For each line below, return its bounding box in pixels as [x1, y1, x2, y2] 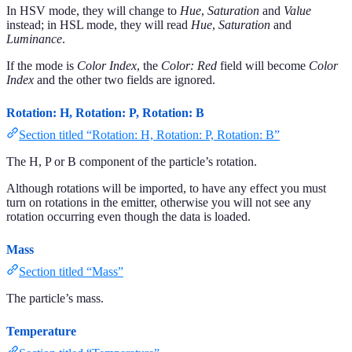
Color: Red [161, 59, 217, 73]
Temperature [6, 324, 76, 339]
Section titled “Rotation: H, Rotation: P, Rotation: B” [19, 128, 280, 142]
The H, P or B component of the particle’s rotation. [6, 155, 257, 169]
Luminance [6, 32, 62, 46]
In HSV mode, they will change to [6, 4, 180, 18]
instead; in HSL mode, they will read [6, 18, 191, 32]
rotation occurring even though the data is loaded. [6, 210, 251, 224]
